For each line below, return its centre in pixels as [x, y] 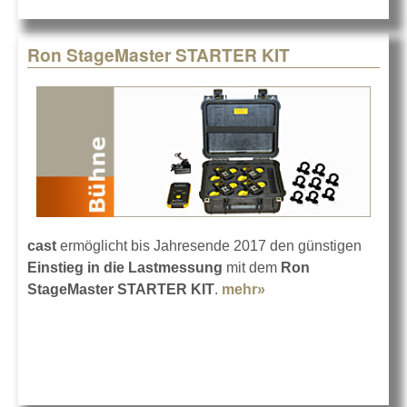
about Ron [302, 289]
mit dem [252, 267]
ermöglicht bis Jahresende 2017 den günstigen [209, 245]
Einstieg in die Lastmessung [125, 267]
